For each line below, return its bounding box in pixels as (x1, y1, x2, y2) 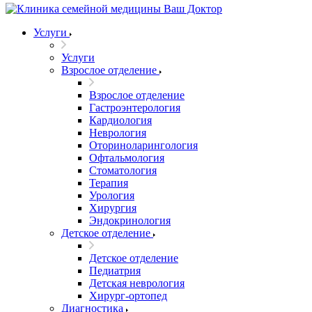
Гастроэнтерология (89, 102, 180, 114)
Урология (89, 189, 134, 201)
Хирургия (89, 202, 136, 214)
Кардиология (89, 114, 152, 126)
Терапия (89, 177, 128, 189)
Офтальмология (89, 152, 164, 164)
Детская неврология (89, 277, 185, 289)
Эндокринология (89, 214, 171, 226)
